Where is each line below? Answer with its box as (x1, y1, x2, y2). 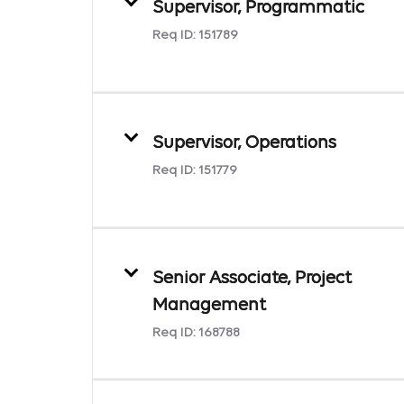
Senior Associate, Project (152, 269, 352, 288)
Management (152, 296, 266, 315)
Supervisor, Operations (152, 133, 336, 152)
